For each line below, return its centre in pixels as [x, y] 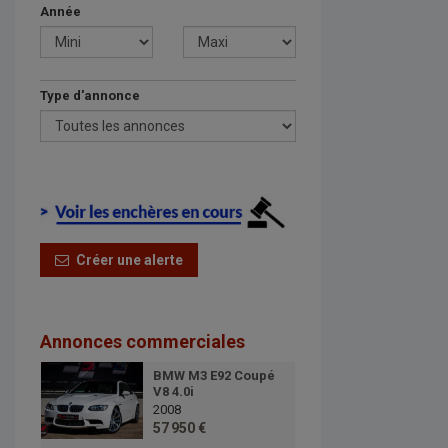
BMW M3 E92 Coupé [213, 376]
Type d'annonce [90, 95]
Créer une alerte [126, 260]
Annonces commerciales [142, 342]
